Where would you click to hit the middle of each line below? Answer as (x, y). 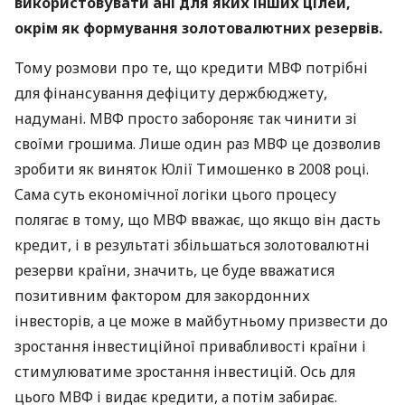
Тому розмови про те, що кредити (141, 68)
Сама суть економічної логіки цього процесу (175, 194)
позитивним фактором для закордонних (162, 296)
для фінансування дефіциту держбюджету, (171, 93)
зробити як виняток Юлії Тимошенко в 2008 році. (192, 169)
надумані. (52, 118)
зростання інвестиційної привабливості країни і (190, 346)
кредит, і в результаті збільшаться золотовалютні (192, 245)
